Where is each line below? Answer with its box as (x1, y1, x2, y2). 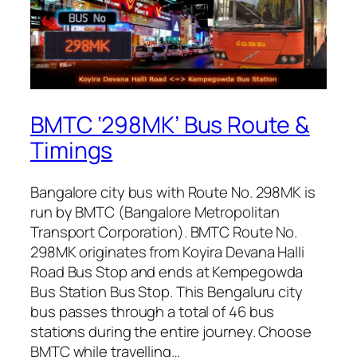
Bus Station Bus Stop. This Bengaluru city (30, 281, 303, 302)
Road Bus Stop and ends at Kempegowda (30, 261, 304, 282)
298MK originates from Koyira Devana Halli (30, 241, 304, 262)
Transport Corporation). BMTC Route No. (30, 222, 298, 242)
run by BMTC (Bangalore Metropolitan (30, 202, 280, 222)
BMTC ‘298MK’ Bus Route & (30, 109, 310, 141)
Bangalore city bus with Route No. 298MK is (30, 182, 316, 202)
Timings (30, 135, 113, 167)
